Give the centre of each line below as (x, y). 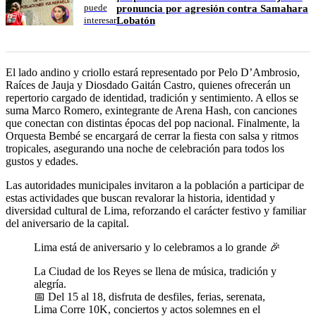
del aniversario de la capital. (67, 224)
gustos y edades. (42, 162)
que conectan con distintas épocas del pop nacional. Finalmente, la (153, 123)
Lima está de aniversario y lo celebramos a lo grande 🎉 (157, 248)
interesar (100, 20)
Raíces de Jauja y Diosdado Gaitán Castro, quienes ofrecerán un (148, 85)
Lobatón (135, 21)
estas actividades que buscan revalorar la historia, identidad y (140, 198)
